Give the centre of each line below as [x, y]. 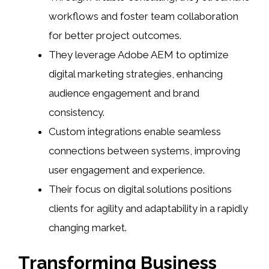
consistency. [77, 112]
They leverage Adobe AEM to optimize [139, 54]
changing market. [88, 227]
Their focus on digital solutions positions [140, 189]
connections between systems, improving [144, 150]
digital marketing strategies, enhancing [136, 74]
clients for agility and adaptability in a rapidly [148, 208]
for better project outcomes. [115, 35]
